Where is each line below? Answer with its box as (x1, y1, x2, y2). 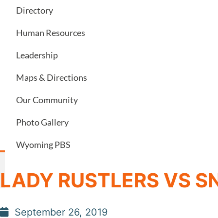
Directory (16, 5, 53, 16)
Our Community (16, 94, 78, 105)
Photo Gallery (16, 117, 69, 127)
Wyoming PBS (16, 139, 71, 150)
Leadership (16, 50, 58, 60)
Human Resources (16, 27, 85, 38)
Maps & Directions (16, 72, 87, 83)
